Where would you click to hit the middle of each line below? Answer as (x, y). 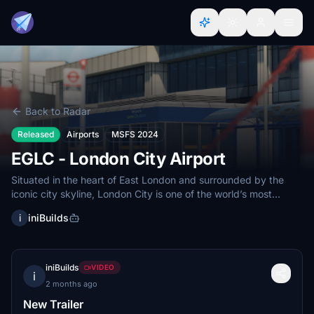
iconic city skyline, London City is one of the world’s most (142, 194)
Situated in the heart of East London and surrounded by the (148, 180)
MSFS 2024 (135, 134)
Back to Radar (58, 111)
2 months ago (71, 284)
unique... (31, 208)
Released (36, 134)
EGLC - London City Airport (118, 159)
